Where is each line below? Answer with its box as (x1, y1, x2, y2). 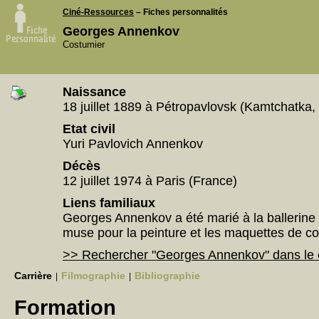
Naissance (63, 85, 126, 99)
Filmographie (61, 270, 125, 281)
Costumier (63, 39, 105, 50)
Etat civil (63, 122, 115, 136)
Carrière (14, 270, 52, 281)
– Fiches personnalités (134, 7, 228, 17)
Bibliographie (135, 270, 200, 281)
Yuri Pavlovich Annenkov (63, 137, 203, 151)
